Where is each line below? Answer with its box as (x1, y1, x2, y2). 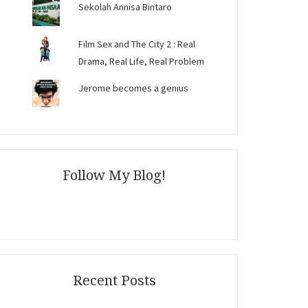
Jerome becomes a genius (78, 82, 189, 94)
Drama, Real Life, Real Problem (78, 55, 205, 67)
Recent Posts (72, 272, 156, 289)
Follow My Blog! (63, 167, 166, 184)
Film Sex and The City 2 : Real (78, 38, 196, 50)
